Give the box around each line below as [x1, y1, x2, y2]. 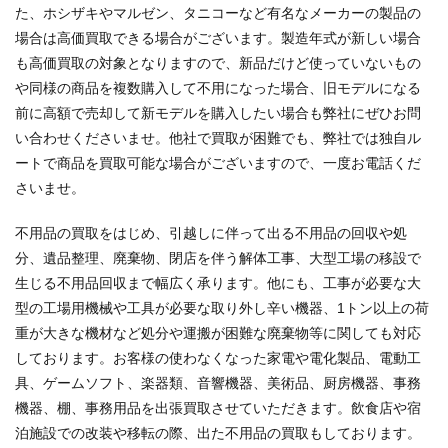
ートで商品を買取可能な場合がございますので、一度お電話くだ [15, 155, 421, 172]
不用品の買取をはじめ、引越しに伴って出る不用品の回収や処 [15, 225, 407, 242]
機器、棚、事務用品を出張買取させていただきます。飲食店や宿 [15, 400, 421, 417]
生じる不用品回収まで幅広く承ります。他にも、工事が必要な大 [15, 275, 421, 292]
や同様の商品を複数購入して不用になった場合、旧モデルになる [15, 80, 421, 97]
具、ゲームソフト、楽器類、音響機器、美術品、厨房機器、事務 [15, 375, 421, 392]
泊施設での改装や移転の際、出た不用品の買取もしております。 [15, 425, 421, 442]
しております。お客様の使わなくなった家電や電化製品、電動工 [15, 350, 421, 367]
